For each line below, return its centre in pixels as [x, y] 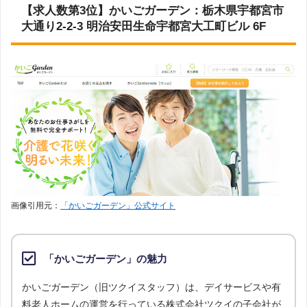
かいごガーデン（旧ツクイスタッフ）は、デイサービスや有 [151, 287]
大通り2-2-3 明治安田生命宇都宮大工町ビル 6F [144, 27]
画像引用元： [36, 205]
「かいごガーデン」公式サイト [118, 205]
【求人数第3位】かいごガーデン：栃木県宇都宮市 [152, 11]
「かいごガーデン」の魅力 [105, 258]
